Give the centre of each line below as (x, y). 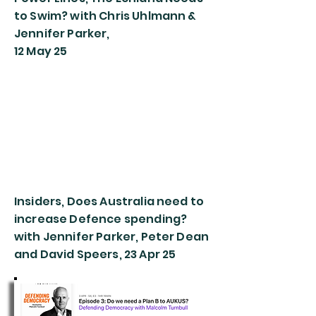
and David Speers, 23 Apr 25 (95, 254)
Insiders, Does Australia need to (109, 201)
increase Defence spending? (101, 219)
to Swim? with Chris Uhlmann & (105, 16)
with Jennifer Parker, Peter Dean (112, 237)
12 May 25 (41, 51)
